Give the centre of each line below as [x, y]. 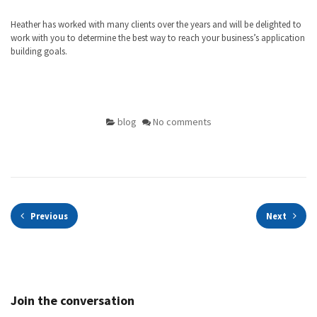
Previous [48, 216]
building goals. [39, 51]
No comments [182, 122]
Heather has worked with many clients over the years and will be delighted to [156, 24]
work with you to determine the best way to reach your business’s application [158, 38]
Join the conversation [73, 300]
